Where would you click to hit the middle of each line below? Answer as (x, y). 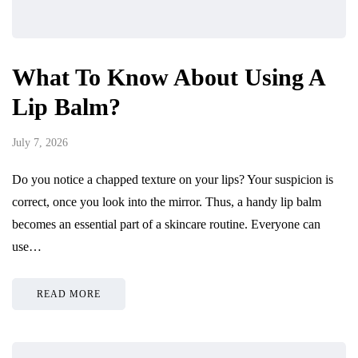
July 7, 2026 (40, 142)
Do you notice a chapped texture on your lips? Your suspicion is (173, 179)
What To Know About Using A (168, 77)
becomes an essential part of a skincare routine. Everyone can (166, 224)
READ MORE (69, 294)
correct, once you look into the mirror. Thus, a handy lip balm (167, 201)
